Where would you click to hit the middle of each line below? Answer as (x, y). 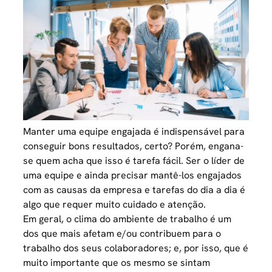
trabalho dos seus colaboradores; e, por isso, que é (136, 248)
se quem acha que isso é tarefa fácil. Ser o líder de (134, 161)
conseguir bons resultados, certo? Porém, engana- (134, 146)
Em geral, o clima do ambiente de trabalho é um (127, 219)
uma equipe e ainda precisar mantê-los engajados (133, 175)
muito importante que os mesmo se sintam (117, 263)
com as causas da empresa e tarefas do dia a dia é (134, 190)
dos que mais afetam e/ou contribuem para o (122, 234)
